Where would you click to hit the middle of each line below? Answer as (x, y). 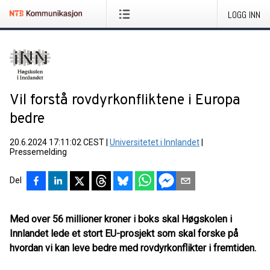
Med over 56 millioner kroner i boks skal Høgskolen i (121, 219)
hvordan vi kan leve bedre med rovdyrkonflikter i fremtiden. (133, 248)
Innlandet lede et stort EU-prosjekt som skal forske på (124, 234)
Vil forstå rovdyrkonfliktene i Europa (125, 101)
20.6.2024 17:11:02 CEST (57, 142)
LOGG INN (244, 15)
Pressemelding (38, 152)
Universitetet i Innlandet (155, 142)
